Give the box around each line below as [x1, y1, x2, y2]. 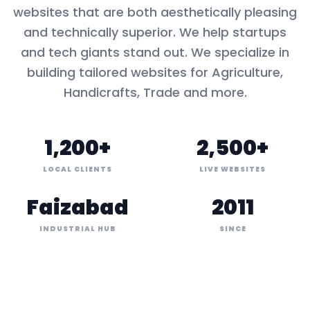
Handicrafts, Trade [63, 84, 180, 101]
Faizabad [26, 193, 129, 222]
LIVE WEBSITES [199, 164, 266, 174]
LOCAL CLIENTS [43, 164, 112, 174]
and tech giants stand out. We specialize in [21, 44, 289, 61]
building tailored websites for [27, 64, 212, 81]
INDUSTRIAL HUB [39, 224, 116, 234]
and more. [179, 84, 247, 101]
